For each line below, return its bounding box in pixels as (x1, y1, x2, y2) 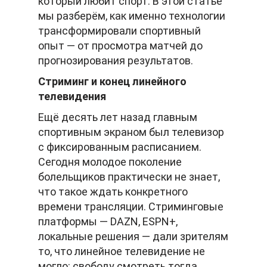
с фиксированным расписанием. (38, 141, 201, 154)
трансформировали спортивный (38, 24, 201, 38)
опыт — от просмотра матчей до (38, 39, 203, 52)
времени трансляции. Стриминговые (38, 200, 223, 213)
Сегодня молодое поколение (38, 156, 182, 169)
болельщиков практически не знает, (38, 170, 220, 184)
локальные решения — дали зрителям (38, 230, 228, 243)
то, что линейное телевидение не (38, 245, 205, 258)
